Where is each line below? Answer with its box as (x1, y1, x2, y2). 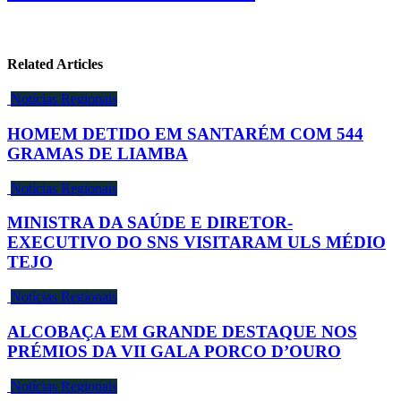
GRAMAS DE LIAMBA (7, 144, 188, 163)
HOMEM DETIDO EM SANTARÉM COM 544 (7, 124, 363, 143)
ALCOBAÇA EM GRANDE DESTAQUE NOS (7, 321, 357, 341)
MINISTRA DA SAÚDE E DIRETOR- (7, 213, 293, 233)
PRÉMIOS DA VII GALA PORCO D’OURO (7, 341, 341, 361)
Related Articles (7, 56, 103, 73)
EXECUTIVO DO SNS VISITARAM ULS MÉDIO (7, 233, 386, 252)
